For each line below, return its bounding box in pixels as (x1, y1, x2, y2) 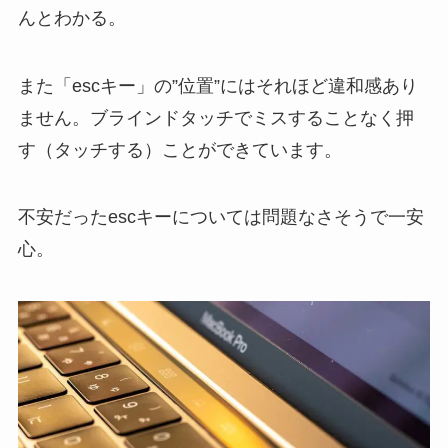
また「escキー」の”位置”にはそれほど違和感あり (17, 75, 418, 96)
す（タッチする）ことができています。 (17, 139, 342, 160)
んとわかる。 (17, 7, 126, 28)
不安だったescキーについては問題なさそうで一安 (17, 207, 424, 228)
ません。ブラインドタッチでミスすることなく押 (17, 107, 414, 128)
